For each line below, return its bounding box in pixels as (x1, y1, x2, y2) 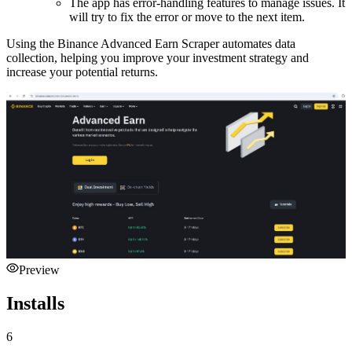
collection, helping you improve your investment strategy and (6, 51, 309, 65)
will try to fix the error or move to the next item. (69, 10, 305, 24)
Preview (19, 263, 60, 277)
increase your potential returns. (6, 65, 158, 79)
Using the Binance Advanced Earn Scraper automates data (6, 37, 295, 51)
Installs (6, 293, 64, 314)
